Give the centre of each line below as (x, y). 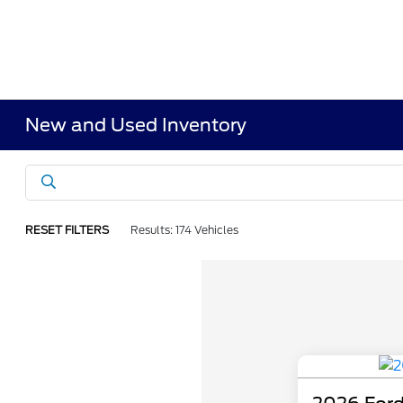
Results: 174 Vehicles (185, 230)
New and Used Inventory (136, 125)
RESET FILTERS (67, 230)
